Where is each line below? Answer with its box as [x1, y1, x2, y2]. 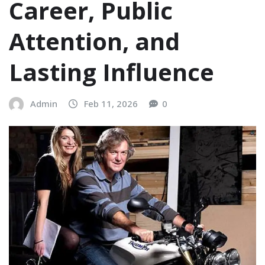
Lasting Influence [9, 55, 214, 88]
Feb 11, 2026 [84, 97, 138, 109]
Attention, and [9, 24, 180, 57]
